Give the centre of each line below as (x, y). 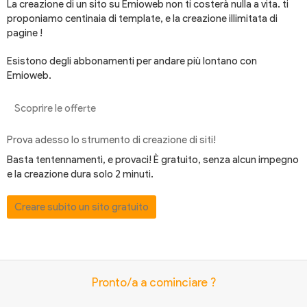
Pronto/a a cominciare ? (153, 282)
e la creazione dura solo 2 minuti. (80, 174)
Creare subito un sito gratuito (82, 207)
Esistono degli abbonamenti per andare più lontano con (132, 61)
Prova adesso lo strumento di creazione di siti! (111, 140)
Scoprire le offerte (55, 109)
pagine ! (25, 33)
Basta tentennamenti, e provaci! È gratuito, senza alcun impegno (153, 160)
